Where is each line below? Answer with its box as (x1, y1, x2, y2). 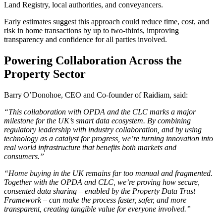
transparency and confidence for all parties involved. (4, 35, 167, 44)
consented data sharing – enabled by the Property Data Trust (4, 187, 195, 196)
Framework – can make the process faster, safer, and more (4, 196, 186, 205)
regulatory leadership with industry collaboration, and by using (4, 125, 202, 134)
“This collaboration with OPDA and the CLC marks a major (4, 108, 196, 116)
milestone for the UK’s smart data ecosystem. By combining (4, 116, 191, 125)
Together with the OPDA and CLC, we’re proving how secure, (4, 178, 200, 187)
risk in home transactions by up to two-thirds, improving (4, 26, 179, 35)
